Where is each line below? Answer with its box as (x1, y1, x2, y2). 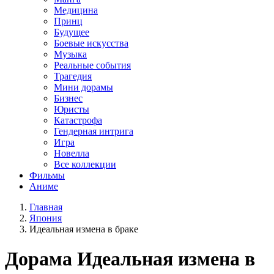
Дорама (5, 248, 77, 270)
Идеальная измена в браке (29, 223, 138, 234)
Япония (29, 212, 62, 223)
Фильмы (29, 169, 65, 180)
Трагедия (54, 70, 92, 81)
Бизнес (54, 92, 83, 103)
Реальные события (54, 59, 131, 70)
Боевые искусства (54, 37, 128, 48)
